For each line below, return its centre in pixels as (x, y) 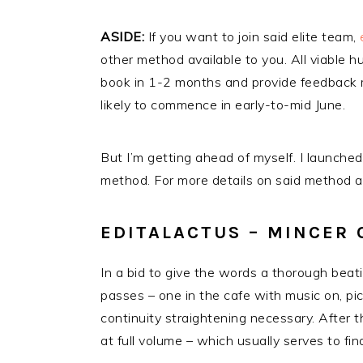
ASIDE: (122, 36)
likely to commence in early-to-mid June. (223, 105)
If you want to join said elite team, (252, 36)
